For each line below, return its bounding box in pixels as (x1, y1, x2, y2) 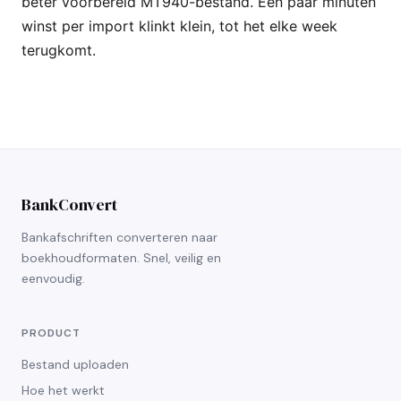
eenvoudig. (21, 269, 85, 286)
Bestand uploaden (21, 355, 129, 372)
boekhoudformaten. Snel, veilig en (21, 249, 221, 266)
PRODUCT (21, 325, 81, 340)
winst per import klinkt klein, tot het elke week (21, 16, 337, 35)
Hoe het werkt (21, 381, 105, 398)
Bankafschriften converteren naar (21, 228, 218, 245)
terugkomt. (21, 40, 96, 59)
